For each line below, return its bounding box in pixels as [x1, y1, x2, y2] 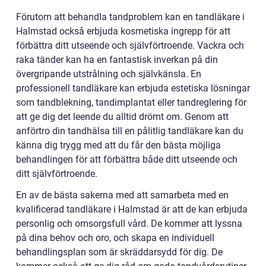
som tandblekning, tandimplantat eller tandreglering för [16, 96, 246, 108]
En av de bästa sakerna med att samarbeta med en [16, 189, 229, 201]
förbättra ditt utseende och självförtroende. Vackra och [16, 39, 244, 51]
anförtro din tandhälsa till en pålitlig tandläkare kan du [16, 125, 243, 137]
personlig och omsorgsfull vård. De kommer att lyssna [16, 217, 242, 229]
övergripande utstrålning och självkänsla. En [16, 68, 201, 80]
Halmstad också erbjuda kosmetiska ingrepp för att [16, 25, 230, 37]
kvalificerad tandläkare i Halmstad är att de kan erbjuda [16, 203, 248, 215]
